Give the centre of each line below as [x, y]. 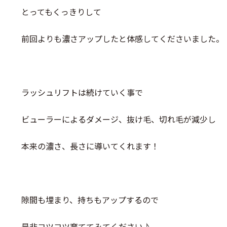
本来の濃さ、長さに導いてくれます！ [90, 146]
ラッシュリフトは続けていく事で [82, 92]
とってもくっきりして [61, 12]
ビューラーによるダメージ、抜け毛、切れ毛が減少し [119, 119]
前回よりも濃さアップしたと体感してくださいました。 [123, 39]
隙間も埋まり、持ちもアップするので [90, 200]
